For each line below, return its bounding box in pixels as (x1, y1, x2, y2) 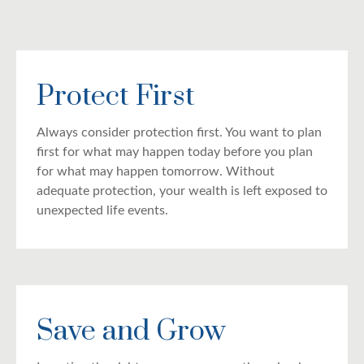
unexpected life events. (37, 203, 168, 217)
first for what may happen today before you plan (37, 145, 313, 158)
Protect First (37, 78, 195, 115)
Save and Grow (37, 313, 226, 349)
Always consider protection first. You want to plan (37, 125, 322, 139)
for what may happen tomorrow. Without (37, 164, 275, 178)
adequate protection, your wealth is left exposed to (37, 184, 327, 197)
